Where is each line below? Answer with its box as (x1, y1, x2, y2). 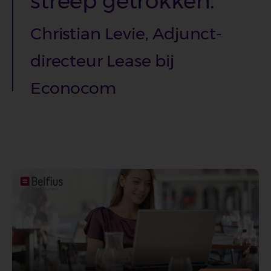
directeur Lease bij (30, 51, 174, 71)
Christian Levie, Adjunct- (30, 24, 222, 44)
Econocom (30, 78, 116, 99)
